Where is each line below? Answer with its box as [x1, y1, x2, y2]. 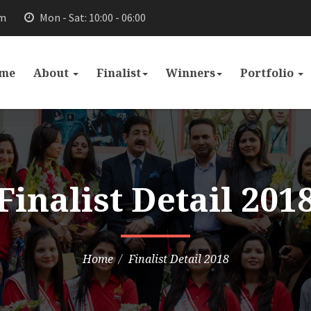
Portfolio [240, 65, 296, 81]
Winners [166, 65, 215, 81]
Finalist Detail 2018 [128, 251, 229, 267]
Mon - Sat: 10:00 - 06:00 [37, 10, 146, 24]
